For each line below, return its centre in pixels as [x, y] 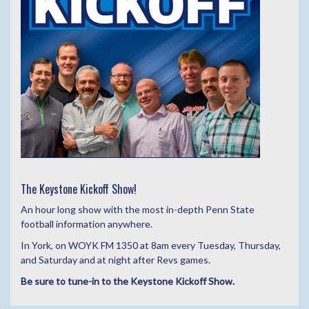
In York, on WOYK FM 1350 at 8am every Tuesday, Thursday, [151, 246]
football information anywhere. [87, 224]
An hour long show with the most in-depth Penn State [138, 210]
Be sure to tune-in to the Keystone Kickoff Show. [128, 281]
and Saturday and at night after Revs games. [116, 260]
